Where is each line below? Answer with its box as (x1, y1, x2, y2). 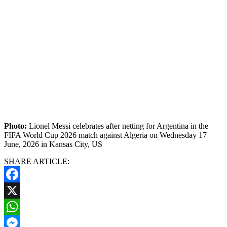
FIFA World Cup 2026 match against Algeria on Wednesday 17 (4, 130, 207, 139)
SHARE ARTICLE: (4, 157, 69, 166)
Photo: (4, 121, 29, 130)
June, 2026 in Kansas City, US (4, 139, 102, 148)
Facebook (4, 185, 35, 195)
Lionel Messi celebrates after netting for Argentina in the (29, 121, 208, 130)
